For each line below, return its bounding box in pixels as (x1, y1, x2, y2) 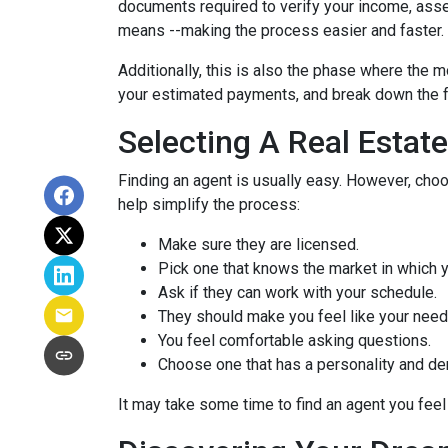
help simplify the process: (118, 195, 304, 214)
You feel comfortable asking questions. (158, 331, 431, 350)
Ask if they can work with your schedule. (158, 283, 437, 302)
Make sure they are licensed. (158, 235, 359, 254)
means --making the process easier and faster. (118, 21, 444, 40)
